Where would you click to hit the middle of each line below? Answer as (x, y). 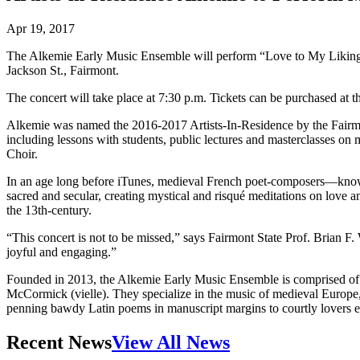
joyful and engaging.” (61, 252)
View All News (171, 342)
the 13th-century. (49, 210)
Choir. (22, 153)
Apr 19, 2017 (41, 28)
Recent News (59, 342)
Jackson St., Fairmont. (63, 70)
